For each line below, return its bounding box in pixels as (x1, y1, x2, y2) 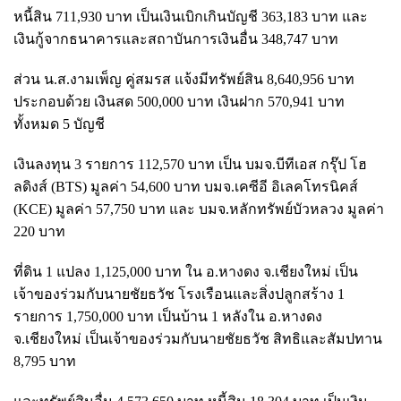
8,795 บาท (13, 353, 76, 369)
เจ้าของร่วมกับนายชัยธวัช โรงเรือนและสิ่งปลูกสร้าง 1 (13, 286, 345, 302)
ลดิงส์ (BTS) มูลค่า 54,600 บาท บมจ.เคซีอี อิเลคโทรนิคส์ (13, 178, 358, 194)
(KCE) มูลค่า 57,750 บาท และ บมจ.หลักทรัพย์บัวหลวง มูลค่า (13, 200, 384, 217)
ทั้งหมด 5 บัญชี (13, 115, 105, 132)
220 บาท (13, 223, 65, 239)
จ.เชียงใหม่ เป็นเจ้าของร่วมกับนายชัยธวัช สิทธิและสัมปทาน (13, 330, 382, 346)
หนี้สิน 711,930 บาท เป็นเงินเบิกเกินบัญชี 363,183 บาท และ (13, 8, 368, 24)
